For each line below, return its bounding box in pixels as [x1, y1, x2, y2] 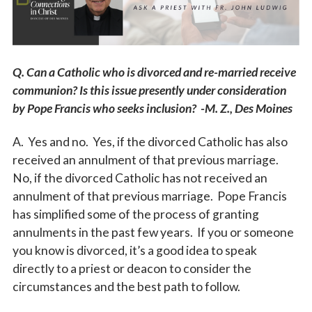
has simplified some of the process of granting [12, 207, 259, 222]
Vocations [29, 17, 78, 31]
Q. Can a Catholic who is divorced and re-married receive [12, 65, 296, 80]
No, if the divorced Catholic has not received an [12, 171, 267, 186]
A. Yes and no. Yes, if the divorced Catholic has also [12, 134, 288, 150]
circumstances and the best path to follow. [12, 279, 240, 295]
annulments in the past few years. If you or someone [12, 225, 294, 240]
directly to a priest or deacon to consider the [12, 261, 251, 276]
